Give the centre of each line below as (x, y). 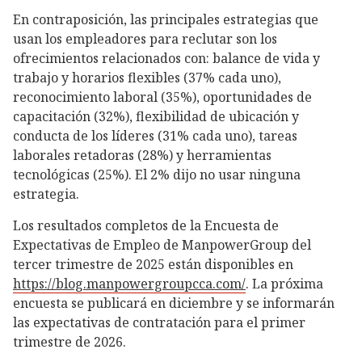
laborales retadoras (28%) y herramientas (142, 156)
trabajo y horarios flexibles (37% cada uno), (147, 78)
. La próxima (284, 283)
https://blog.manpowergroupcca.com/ (129, 283)
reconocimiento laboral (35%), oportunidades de (162, 97)
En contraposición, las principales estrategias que (166, 20)
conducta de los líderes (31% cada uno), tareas (155, 136)
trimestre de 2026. (69, 341)
